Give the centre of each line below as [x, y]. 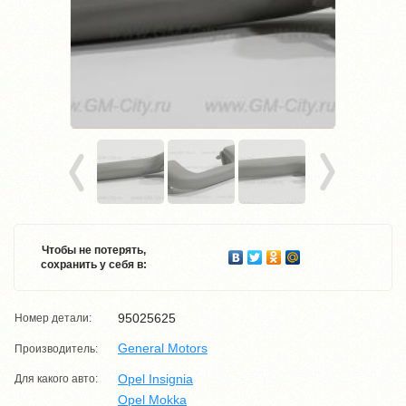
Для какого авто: [56, 378]
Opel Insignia [155, 378]
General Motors [163, 348]
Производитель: [56, 348]
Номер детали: [53, 319]
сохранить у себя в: [93, 265]
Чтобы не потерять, [93, 250]
